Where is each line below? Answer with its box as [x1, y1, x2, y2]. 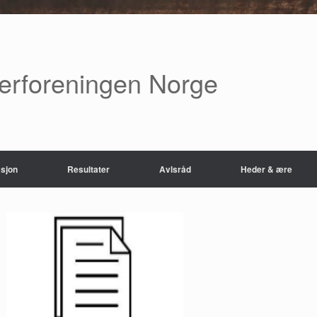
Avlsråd [159, 163, 191, 175]
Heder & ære [241, 163, 292, 175]
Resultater [67, 163, 110, 175]
